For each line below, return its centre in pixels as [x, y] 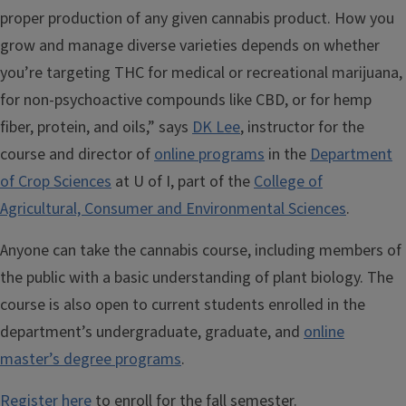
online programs [209, 154]
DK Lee [216, 127]
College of [288, 181]
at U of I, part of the [183, 181]
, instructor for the [302, 127]
